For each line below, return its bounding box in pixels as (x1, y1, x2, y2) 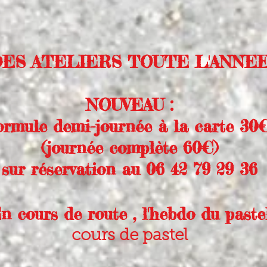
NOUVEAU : (86, 95, 173, 115)
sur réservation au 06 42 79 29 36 (1, 159, 257, 179)
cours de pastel (71, 228, 188, 244)
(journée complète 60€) (41, 138, 218, 158)
